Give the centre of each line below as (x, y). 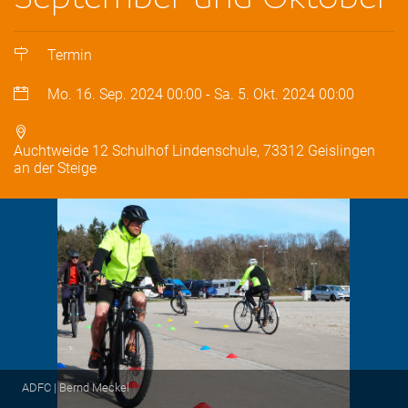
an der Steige (55, 168)
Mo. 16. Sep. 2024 (106, 94)
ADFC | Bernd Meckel (76, 388)
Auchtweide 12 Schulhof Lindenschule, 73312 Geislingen (194, 151)
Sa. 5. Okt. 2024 (265, 94)
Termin (70, 55)
